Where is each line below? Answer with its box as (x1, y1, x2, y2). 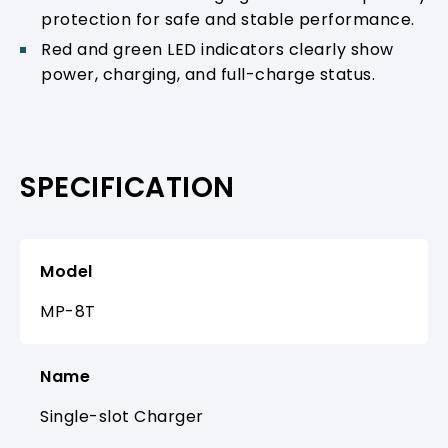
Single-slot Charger (40, 404, 204, 428)
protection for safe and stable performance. (41, 7, 415, 31)
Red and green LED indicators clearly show (41, 37, 394, 61)
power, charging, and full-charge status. (41, 62, 375, 86)
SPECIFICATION (20, 167, 235, 207)
